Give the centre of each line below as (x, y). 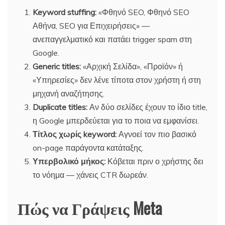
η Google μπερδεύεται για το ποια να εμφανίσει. (116, 120)
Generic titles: (57, 66)
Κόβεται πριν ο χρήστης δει (154, 161)
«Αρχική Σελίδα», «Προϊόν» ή (132, 66)
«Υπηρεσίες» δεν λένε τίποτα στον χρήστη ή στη (117, 80)
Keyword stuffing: (65, 12)
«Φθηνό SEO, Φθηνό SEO (143, 12)
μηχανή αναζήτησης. (69, 93)
